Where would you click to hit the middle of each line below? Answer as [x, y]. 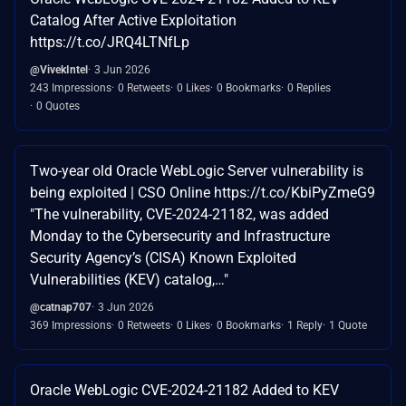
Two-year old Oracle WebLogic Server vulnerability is [197, 171]
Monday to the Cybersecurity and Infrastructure [180, 237]
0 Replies [309, 88]
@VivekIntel [59, 70]
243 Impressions [71, 88]
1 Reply [305, 326]
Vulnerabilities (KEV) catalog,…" [129, 280]
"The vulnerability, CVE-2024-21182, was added [179, 215]
